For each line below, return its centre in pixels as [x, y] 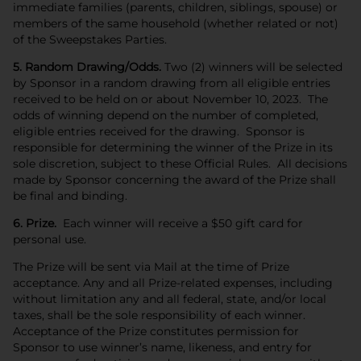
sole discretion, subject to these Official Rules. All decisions [180, 163]
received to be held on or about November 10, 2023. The [170, 99]
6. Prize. [35, 223]
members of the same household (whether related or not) [176, 23]
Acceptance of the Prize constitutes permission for [156, 331]
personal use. [50, 239]
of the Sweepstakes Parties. [90, 39]
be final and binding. [70, 195]
